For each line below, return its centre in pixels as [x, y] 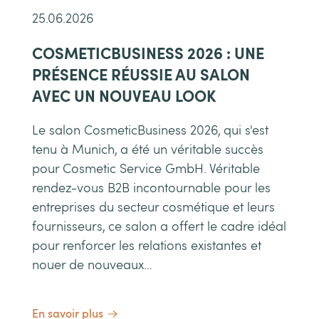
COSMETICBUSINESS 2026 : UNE [148, 54]
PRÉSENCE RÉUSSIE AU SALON [141, 75]
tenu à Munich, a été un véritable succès [148, 150]
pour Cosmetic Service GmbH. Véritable [146, 169]
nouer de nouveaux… [92, 265]
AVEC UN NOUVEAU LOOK [124, 96]
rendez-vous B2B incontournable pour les [151, 188]
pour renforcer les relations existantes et [147, 246]
